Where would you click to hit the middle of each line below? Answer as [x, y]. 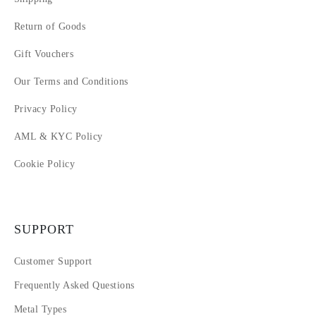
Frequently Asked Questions [74, 286]
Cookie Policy [45, 164]
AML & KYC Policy [59, 137]
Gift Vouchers [44, 54]
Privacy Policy [46, 109]
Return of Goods [50, 27]
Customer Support [53, 262]
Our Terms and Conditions [71, 82]
